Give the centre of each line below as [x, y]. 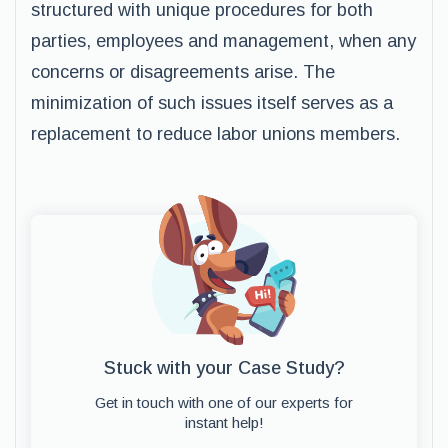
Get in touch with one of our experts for [224, 402]
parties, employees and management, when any [223, 41]
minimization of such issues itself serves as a [212, 103]
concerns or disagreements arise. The [183, 72]
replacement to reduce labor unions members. [215, 134]
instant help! [224, 422]
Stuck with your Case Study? [224, 368]
